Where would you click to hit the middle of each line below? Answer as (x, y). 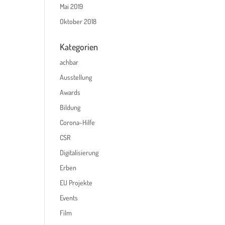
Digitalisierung (79, 152)
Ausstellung (76, 77)
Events (69, 198)
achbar (69, 62)
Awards (70, 92)
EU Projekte (76, 183)
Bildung (70, 107)
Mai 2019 (72, 6)
